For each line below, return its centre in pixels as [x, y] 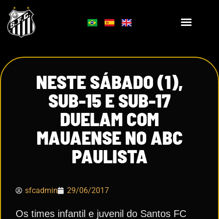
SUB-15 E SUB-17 [109, 100]
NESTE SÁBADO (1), [109, 82]
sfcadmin [41, 190]
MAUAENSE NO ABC [109, 137]
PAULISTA [109, 156]
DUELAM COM [109, 119]
